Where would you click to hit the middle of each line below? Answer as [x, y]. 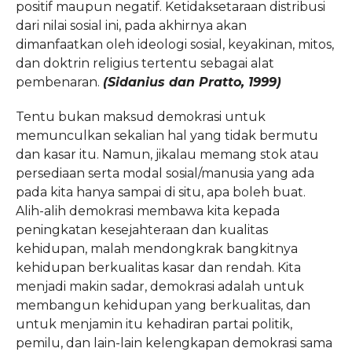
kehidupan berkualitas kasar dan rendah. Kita [158, 268]
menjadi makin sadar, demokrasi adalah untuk [159, 286]
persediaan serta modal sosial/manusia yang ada [165, 173]
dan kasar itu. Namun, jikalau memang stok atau [167, 154]
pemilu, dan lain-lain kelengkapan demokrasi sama [174, 343]
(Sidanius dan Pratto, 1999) [192, 82]
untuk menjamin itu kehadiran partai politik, [154, 324]
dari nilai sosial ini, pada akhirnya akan [131, 26]
